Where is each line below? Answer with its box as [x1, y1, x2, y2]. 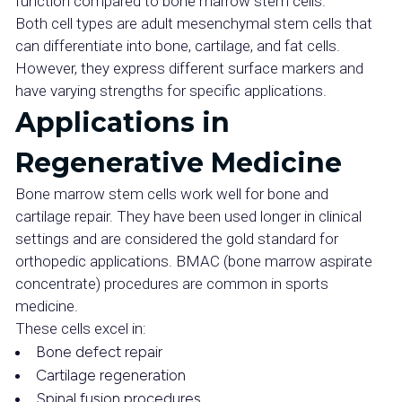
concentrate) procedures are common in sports [15, 275, 328, 293]
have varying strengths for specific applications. [15, 82, 327, 100]
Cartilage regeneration [36, 366, 186, 384]
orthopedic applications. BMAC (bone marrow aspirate [15, 252, 372, 270]
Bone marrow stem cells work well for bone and [15, 185, 328, 203]
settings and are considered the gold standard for [15, 230, 338, 248]
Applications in [15, 106, 230, 139]
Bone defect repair [36, 343, 162, 361]
